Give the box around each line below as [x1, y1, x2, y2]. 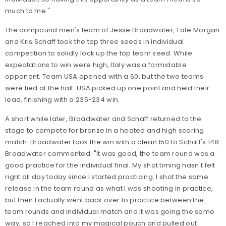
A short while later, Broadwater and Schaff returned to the [5, 114, 202, 124]
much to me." [5, 6, 50, 16]
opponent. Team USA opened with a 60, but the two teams [5, 72, 204, 81]
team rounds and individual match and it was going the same [5, 207, 215, 216]
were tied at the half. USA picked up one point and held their [5, 83, 210, 93]
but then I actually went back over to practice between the [5, 195, 204, 205]
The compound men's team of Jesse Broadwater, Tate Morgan [5, 25, 220, 35]
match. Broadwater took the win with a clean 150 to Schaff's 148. [5, 137, 221, 147]
